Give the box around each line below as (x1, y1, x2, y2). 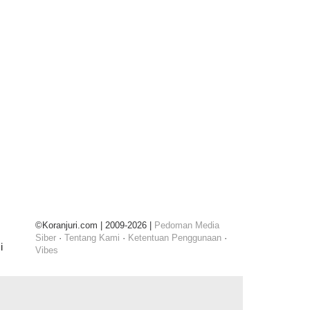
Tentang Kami (64, 232, 120, 243)
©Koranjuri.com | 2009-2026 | (35, 219, 155, 230)
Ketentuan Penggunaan (128, 232, 222, 243)
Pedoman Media (154, 219, 220, 230)
